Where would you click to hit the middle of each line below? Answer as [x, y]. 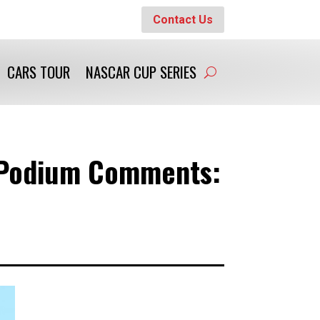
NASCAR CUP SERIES [141, 72]
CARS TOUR [38, 72]
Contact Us [182, 19]
